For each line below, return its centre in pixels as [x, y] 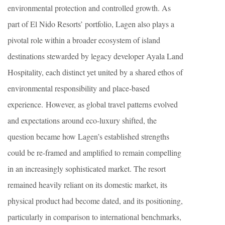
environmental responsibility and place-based [79, 88]
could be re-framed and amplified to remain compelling [94, 152]
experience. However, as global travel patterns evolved [93, 104]
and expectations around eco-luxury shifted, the [82, 120]
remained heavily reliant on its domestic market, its [87, 185]
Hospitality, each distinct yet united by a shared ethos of [95, 72]
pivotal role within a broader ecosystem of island [84, 40]
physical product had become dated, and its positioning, [95, 201]
